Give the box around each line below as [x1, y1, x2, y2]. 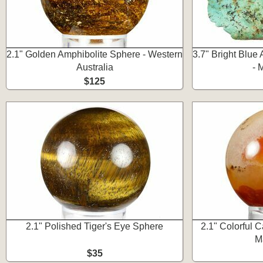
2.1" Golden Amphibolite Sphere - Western [6, 49, 183, 59]
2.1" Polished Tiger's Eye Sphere [26, 221, 163, 231]
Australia [76, 62, 113, 72]
